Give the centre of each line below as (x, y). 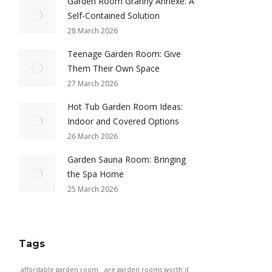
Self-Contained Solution (114, 15)
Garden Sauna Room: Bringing (127, 159)
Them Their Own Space (114, 68)
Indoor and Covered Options (123, 121)
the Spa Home (96, 174)
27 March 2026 (93, 83)
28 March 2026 (93, 31)
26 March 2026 (93, 136)
